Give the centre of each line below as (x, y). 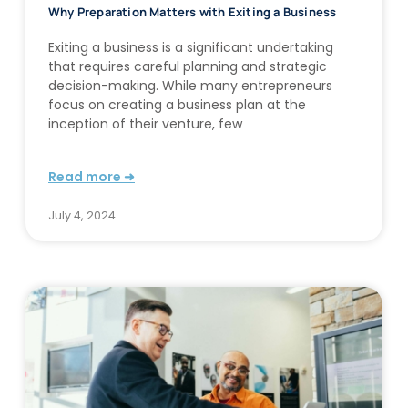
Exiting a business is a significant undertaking (191, 48)
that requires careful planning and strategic (188, 67)
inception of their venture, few (145, 124)
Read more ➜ (92, 177)
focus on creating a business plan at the (177, 105)
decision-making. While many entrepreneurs (190, 86)
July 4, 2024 (82, 216)
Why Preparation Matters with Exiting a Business (193, 12)
